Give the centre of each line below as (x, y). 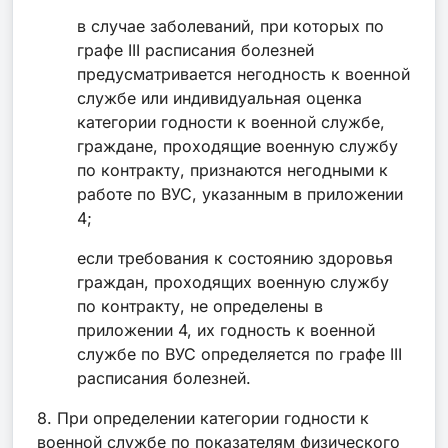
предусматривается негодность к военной (243, 73)
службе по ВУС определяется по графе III (239, 353)
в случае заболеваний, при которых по (230, 25)
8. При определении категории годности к (203, 417)
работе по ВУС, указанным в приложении (240, 193)
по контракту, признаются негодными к (232, 169)
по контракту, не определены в (200, 305)
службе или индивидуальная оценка (219, 97)
